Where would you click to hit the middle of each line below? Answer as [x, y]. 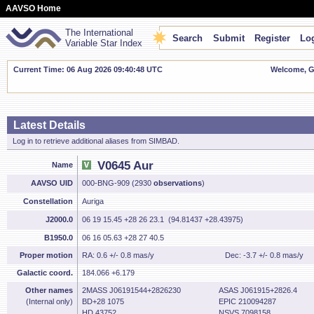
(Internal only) [49, 301]
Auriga [93, 201]
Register [272, 38]
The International [99, 33]
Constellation [48, 201]
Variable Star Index [104, 43]
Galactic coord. [45, 273]
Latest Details [49, 125]
